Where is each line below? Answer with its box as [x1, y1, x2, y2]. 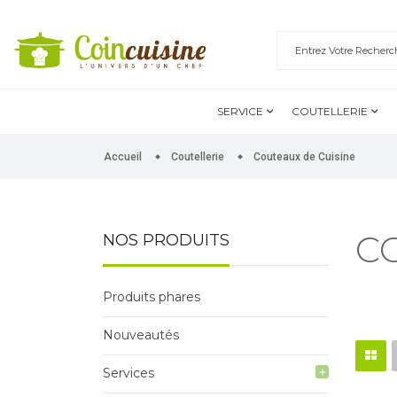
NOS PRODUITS [102, 230, 230, 251]
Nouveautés [102, 327, 179, 344]
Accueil [104, 151, 142, 164]
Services [102, 365, 154, 382]
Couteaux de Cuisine [253, 151, 355, 164]
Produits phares [102, 289, 200, 306]
